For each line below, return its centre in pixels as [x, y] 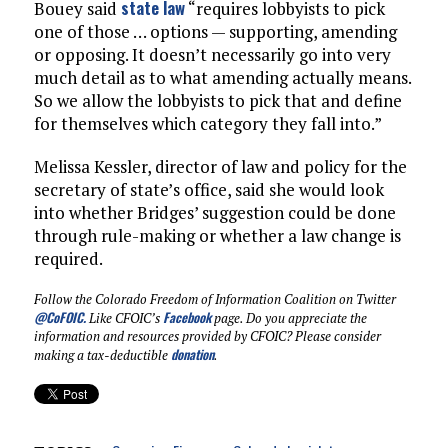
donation [192, 354]
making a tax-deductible [102, 355]
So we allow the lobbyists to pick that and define [217, 101]
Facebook [186, 317]
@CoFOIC [58, 317]
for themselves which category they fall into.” [207, 124]
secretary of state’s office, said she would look [208, 190]
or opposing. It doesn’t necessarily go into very [212, 55]
